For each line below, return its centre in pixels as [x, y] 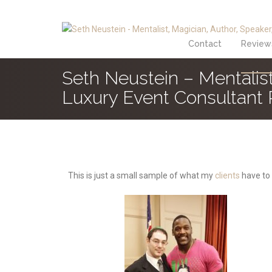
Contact [205, 44]
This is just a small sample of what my [141, 175]
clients [227, 175]
